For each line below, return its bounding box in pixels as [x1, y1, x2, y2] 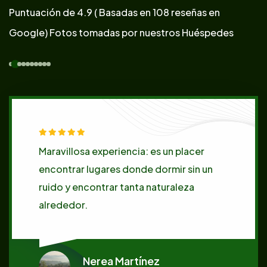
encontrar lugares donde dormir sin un [39, 162, 213, 175]
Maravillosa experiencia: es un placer [39, 144, 204, 157]
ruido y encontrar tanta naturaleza [39, 180, 194, 193]
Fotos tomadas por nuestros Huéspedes [48, 26, 234, 39]
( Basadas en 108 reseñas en [94, 5, 220, 18]
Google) [9, 26, 48, 39]
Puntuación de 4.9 [9, 5, 94, 18]
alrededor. [39, 198, 88, 211]
